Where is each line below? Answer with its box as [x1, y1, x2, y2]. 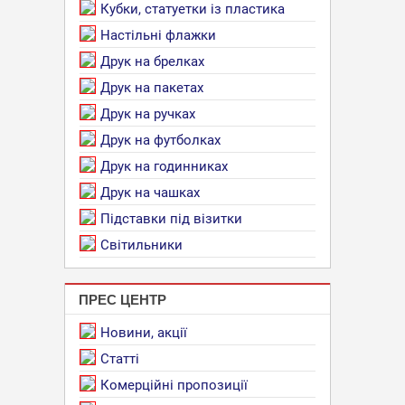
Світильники [100, 237, 183, 253]
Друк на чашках [100, 184, 200, 201]
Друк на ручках [100, 106, 195, 122]
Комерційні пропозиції [100, 377, 248, 393]
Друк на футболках [100, 132, 221, 148]
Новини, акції [100, 325, 187, 341]
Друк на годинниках [100, 158, 228, 174]
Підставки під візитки [100, 211, 242, 227]
